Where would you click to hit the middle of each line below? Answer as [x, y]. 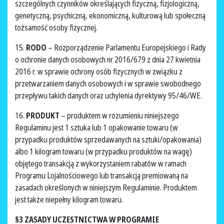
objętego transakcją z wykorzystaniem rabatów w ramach [101, 164]
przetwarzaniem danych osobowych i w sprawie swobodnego [108, 84]
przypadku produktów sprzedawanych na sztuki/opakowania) [108, 140]
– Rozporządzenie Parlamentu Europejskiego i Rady [127, 48]
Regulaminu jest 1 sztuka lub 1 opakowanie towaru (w [96, 128]
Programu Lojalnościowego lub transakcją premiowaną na [101, 176]
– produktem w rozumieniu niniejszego [120, 116]
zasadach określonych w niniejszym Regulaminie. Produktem [106, 188]
